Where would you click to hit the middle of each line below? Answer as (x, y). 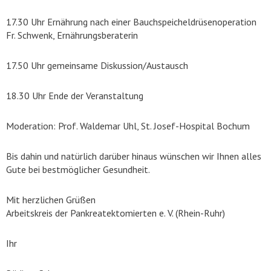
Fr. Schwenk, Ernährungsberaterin (72, 35)
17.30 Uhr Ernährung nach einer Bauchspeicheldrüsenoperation (131, 22)
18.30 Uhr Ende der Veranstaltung (75, 96)
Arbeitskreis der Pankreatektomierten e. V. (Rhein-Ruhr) (116, 213)
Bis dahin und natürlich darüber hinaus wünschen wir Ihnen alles (134, 156)
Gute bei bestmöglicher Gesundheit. (78, 169)
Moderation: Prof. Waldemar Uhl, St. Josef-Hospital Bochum (128, 126)
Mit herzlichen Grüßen (51, 200)
